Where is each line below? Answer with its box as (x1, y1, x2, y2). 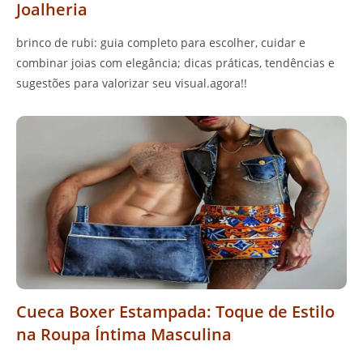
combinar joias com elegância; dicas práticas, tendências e (16, 55, 335, 71)
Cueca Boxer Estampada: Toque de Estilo (16, 301, 335, 323)
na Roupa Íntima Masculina (16, 323, 232, 346)
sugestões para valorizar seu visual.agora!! (16, 75, 247, 92)
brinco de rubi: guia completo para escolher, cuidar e (16, 35, 305, 51)
